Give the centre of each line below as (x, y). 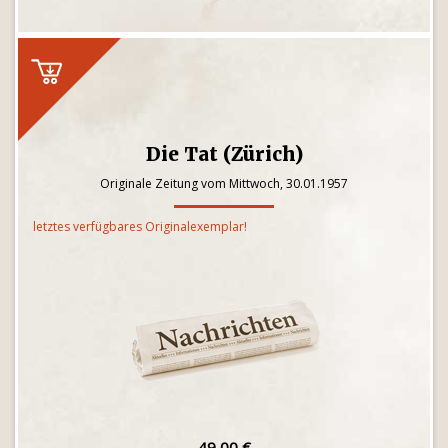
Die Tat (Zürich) (224, 154)
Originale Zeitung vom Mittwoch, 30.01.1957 (224, 183)
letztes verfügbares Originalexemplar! (140, 226)
